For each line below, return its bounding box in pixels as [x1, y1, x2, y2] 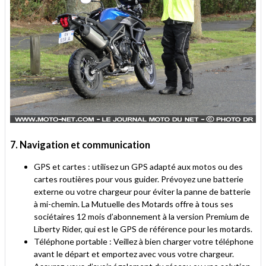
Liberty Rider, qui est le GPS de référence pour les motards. [34, 224, 252, 235]
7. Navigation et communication [10, 139, 150, 151]
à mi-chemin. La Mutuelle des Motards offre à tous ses [34, 199, 233, 210]
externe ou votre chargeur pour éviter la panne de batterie [34, 186, 251, 197]
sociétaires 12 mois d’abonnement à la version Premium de [34, 211, 249, 222]
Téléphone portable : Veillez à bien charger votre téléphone [34, 236, 254, 247]
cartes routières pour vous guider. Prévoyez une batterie [34, 174, 243, 185]
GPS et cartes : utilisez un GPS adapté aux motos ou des [34, 161, 243, 172]
